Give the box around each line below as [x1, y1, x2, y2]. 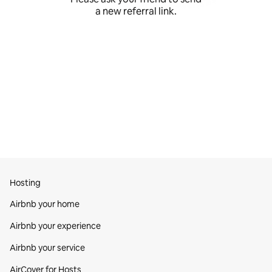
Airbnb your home [10, 199, 80, 209]
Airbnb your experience [10, 220, 101, 231]
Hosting [10, 177, 41, 188]
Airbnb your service [10, 242, 85, 253]
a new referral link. [95, 4, 177, 18]
